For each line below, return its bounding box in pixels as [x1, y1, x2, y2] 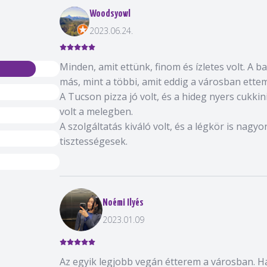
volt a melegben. [60, 105, 133, 118]
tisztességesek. [60, 135, 128, 148]
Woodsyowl [89, 9, 131, 19]
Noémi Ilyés [103, 197, 144, 208]
